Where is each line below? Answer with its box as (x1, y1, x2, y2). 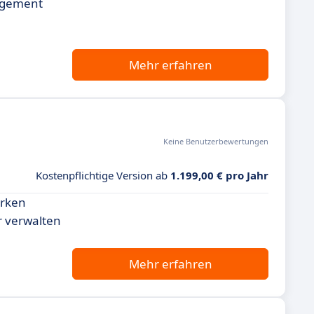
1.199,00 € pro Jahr (170, 168, 268, 182)
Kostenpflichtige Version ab (36, 168, 170, 182)
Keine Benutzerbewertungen (163, 136, 268, 146)
